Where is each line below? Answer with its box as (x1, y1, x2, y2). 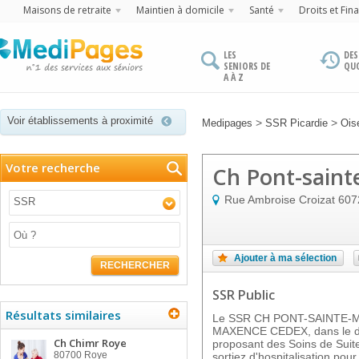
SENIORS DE (224, 59, 270, 73)
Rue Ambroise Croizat (224, 193, 335, 206)
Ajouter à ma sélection (234, 252, 337, 264)
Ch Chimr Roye (54, 336, 127, 350)
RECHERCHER (100, 260, 170, 271)
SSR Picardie (265, 117, 328, 129)
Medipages (202, 117, 252, 129)
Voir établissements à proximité (7, 115, 153, 127)
